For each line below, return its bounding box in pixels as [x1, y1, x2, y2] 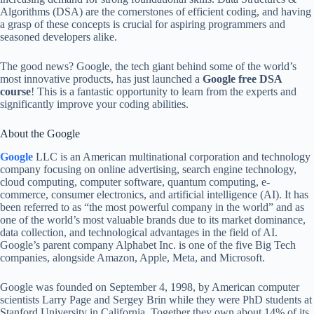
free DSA [238, 73, 282, 85]
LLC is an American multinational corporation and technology [33, 150, 310, 163]
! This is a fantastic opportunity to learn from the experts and [31, 86, 296, 97]
